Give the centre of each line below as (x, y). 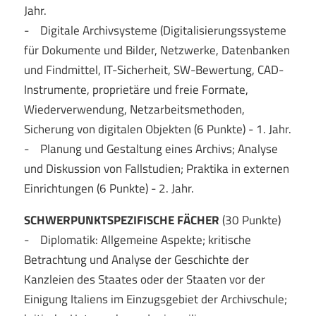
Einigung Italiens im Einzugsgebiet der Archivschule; (155, 299)
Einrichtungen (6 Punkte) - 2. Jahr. (109, 188)
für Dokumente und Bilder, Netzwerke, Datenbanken (157, 50)
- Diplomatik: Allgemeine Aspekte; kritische (137, 239)
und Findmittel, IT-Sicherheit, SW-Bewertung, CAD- (153, 69)
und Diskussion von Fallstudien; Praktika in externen (156, 168)
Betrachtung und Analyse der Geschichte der (136, 259)
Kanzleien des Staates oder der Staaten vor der (144, 279)
